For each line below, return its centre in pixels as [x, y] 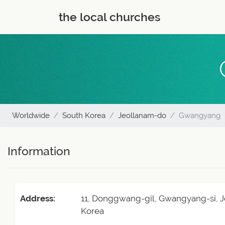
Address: [38, 198]
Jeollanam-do [142, 116]
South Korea [84, 116]
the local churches [109, 17]
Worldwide [31, 116]
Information [39, 151]
